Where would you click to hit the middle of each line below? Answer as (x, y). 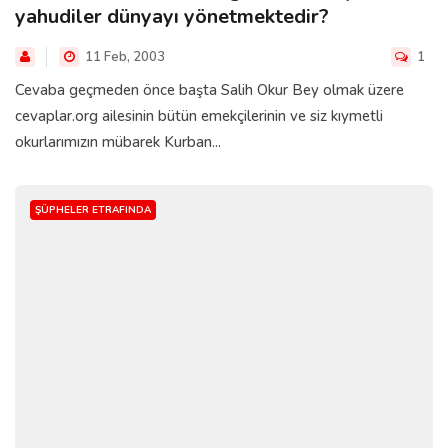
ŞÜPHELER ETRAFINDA (93, 210)
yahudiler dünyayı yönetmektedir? (172, 17)
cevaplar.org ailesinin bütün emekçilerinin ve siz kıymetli (199, 116)
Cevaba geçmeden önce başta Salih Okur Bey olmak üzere (209, 90)
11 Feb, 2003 (123, 57)
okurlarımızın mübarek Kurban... (118, 142)
